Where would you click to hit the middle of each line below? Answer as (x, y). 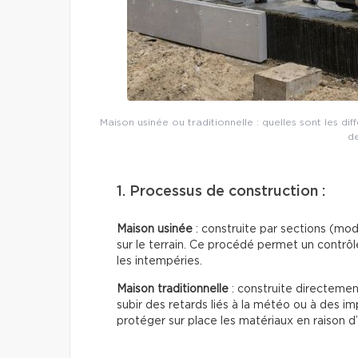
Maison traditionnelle (173, 289)
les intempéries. (159, 261)
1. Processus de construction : (221, 192)
